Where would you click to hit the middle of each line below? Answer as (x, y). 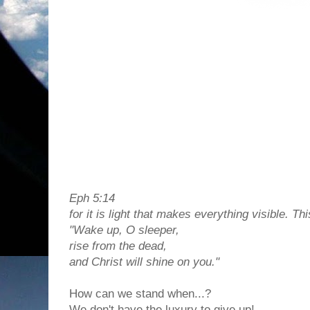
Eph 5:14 (92, 198)
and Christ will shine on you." (144, 262)
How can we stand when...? (140, 294)
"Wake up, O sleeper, (124, 230)
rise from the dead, (118, 246)
